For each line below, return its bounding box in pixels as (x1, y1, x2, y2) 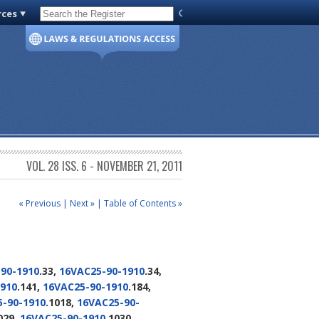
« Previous (19, 197, 61, 209)
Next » (70, 197, 95, 209)
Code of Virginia (46, 10, 114, 23)
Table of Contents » (104, 197, 182, 209)
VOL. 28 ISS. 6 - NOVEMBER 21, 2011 (26, 157, 182, 175)
